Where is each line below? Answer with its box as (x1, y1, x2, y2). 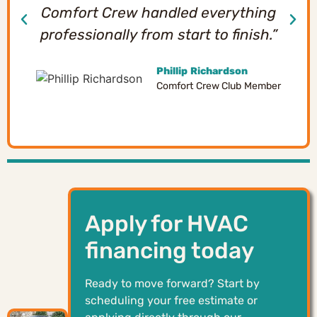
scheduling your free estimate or (84, 293, 258, 307)
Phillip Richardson (156, 64, 248, 77)
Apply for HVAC (84, 209, 248, 237)
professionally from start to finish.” (40, 25, 277, 43)
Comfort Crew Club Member (156, 79, 282, 92)
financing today (84, 236, 254, 264)
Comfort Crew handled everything (41, 4, 276, 21)
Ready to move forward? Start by (84, 276, 260, 290)
